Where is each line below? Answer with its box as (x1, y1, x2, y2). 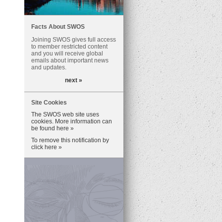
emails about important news (31, 57, 109, 64)
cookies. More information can (31, 118, 112, 125)
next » (65, 77, 82, 84)
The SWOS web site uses (31, 111, 99, 118)
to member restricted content (31, 43, 108, 50)
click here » (31, 144, 62, 151)
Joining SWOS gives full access (31, 36, 116, 43)
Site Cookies (31, 99, 67, 106)
